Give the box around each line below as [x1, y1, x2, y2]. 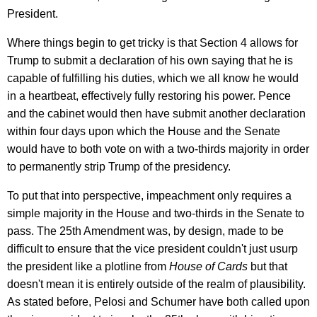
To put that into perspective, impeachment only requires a [7, 189, 292, 202]
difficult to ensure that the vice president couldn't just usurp [7, 242, 298, 255]
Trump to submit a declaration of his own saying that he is [7, 54, 293, 67]
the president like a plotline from [7, 260, 169, 272]
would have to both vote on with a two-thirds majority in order [7, 142, 309, 155]
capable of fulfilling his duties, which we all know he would [7, 71, 299, 84]
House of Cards [169, 260, 248, 272]
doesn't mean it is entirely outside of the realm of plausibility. [7, 277, 306, 290]
